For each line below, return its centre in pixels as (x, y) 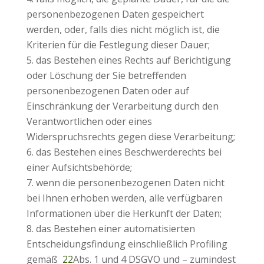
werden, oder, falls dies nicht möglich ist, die (123, 29)
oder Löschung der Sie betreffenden (106, 75)
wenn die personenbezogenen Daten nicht (130, 183)
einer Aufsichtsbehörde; (79, 167)
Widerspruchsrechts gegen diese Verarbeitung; (131, 137)
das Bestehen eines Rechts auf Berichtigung (133, 60)
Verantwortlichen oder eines (89, 121)
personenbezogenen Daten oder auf (108, 91)
